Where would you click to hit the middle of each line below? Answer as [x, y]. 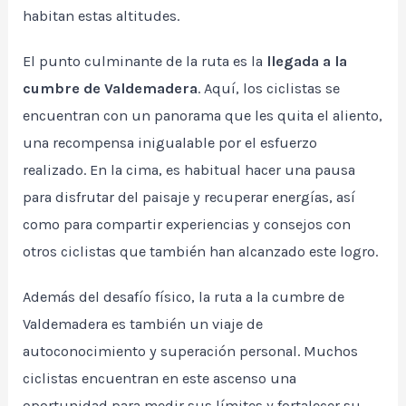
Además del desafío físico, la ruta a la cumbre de [184, 297]
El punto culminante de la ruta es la [145, 62]
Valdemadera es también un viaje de [143, 324]
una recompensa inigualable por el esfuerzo [170, 143]
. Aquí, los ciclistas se [269, 89]
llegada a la [307, 62]
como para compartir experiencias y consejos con [187, 225]
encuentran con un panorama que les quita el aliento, [203, 116]
